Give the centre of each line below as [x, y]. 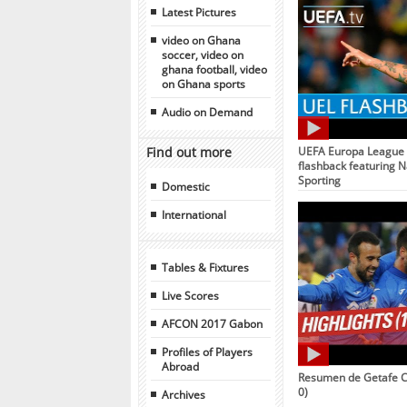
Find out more [189, 152]
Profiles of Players [207, 351]
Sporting [319, 179]
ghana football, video [214, 69]
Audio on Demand [207, 111]
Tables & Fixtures [205, 267]
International [194, 214]
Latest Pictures [199, 11]
